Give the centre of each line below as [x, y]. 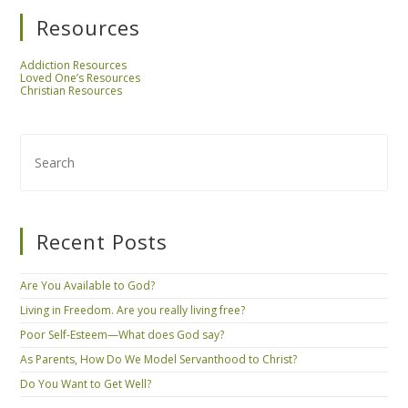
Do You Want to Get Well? [86, 383]
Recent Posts [102, 241]
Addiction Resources [74, 65]
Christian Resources [71, 90]
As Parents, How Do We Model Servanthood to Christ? [159, 359]
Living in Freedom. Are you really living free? [133, 310]
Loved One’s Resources [81, 77]
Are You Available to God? [88, 285]
